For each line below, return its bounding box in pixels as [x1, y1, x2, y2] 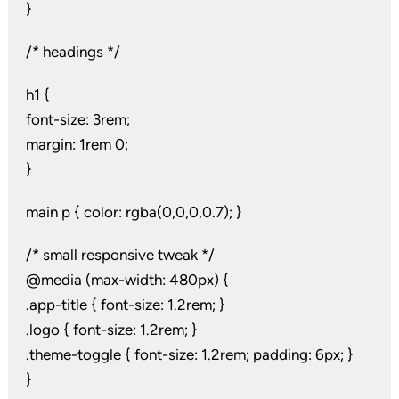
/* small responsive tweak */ [25, 246, 215, 265]
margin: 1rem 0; [25, 135, 128, 154]
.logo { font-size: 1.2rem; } [25, 321, 198, 339]
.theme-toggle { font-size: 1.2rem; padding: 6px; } [25, 346, 354, 364]
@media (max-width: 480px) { [25, 271, 229, 289]
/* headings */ [25, 43, 120, 61]
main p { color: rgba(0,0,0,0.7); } [25, 203, 242, 222]
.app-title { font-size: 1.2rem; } [25, 296, 225, 314]
